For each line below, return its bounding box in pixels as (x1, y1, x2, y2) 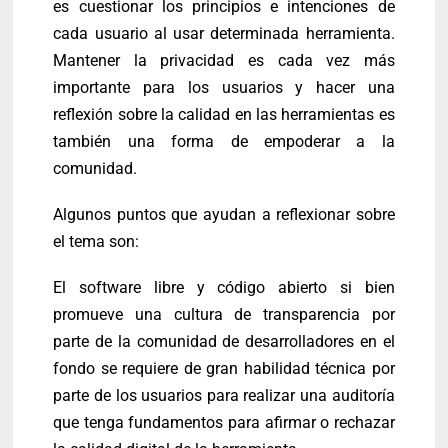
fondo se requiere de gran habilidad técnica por (53, 359, 395, 379)
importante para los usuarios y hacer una (53, 77, 395, 97)
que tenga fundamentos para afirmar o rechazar (53, 413, 395, 433)
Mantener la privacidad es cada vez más (53, 50, 395, 70)
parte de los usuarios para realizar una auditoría (53, 386, 395, 406)
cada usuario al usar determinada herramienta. (53, 23, 395, 43)
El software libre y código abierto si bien (53, 278, 395, 298)
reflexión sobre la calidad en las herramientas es (53, 104, 395, 124)
